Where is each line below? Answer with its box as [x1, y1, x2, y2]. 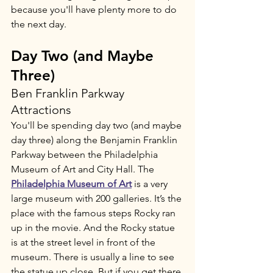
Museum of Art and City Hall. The [11, 163, 154, 175]
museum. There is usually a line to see [11, 251, 177, 263]
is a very [132, 178, 170, 190]
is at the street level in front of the [11, 236, 158, 249]
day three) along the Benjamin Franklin [11, 134, 180, 146]
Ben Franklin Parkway [11, 86, 127, 101]
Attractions [11, 102, 71, 118]
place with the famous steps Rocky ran [11, 207, 178, 219]
